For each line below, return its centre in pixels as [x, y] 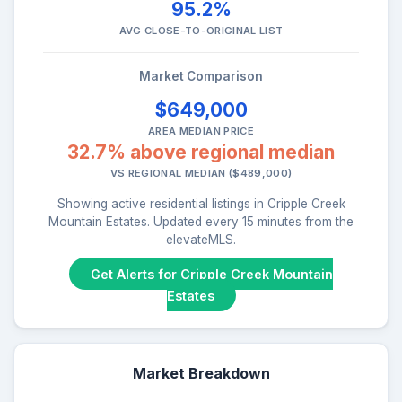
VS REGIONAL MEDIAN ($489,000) [201, 173]
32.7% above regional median [201, 152]
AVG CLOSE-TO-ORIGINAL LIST [201, 30]
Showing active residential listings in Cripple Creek [201, 203]
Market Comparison [201, 76]
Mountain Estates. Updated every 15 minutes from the [201, 221]
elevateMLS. [201, 239]
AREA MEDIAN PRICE [201, 131]
